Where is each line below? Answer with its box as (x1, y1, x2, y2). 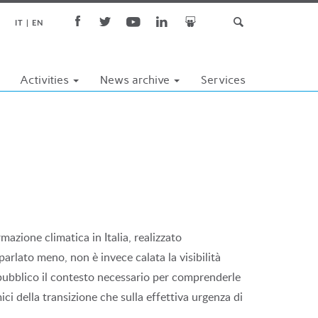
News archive (100, 73, 172, 87)
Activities (20, 73, 72, 87)
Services (201, 73, 246, 87)
